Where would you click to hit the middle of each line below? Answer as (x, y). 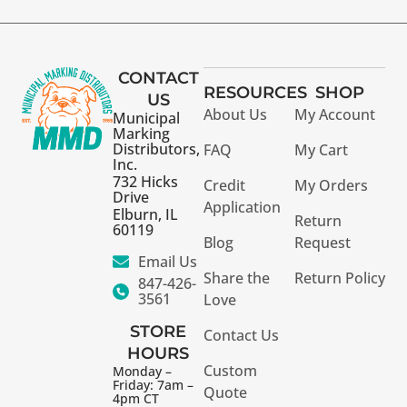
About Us (235, 115)
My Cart (321, 150)
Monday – (142, 372)
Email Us (167, 261)
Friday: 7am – (153, 385)
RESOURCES (255, 93)
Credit (224, 186)
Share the (237, 278)
